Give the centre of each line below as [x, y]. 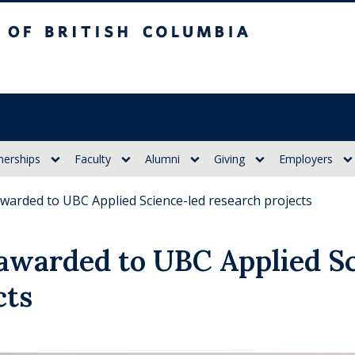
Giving [229, 159]
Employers [306, 159]
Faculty [93, 159]
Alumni [162, 159]
